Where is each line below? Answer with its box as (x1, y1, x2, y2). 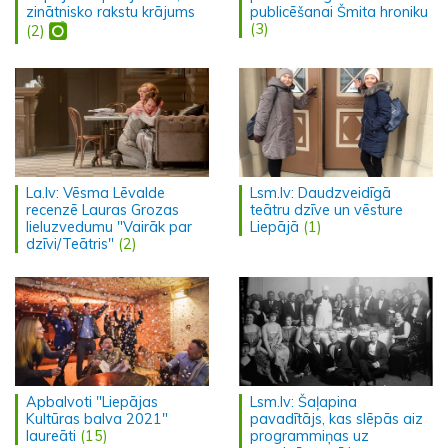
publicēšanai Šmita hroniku (250, 3, 428, 21)
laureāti (26, 427, 76, 446)
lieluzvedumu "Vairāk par (26, 218, 192, 237)
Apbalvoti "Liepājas (26, 393, 158, 412)
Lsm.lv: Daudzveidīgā (250, 184, 391, 203)
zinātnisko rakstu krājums (26, 3, 195, 21)
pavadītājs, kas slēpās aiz (250, 410, 423, 429)
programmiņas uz (250, 427, 369, 446)
